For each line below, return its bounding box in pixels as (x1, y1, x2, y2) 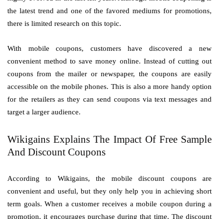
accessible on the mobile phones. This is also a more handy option (7, 83, 212, 90)
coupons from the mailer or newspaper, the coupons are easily (7, 70, 212, 78)
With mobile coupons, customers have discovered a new (7, 44, 212, 52)
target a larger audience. (7, 108, 81, 116)
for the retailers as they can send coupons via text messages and (7, 95, 212, 103)
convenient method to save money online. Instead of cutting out (7, 57, 212, 65)
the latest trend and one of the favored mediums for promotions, (7, 7, 212, 15)
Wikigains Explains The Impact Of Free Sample (7, 133, 212, 145)
